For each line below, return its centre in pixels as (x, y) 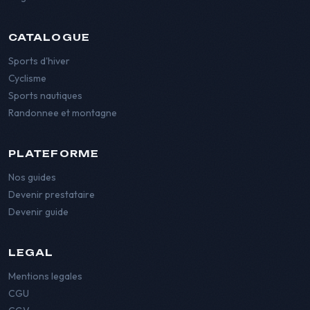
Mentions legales (45, 276)
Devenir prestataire (52, 195)
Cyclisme (27, 79)
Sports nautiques (45, 96)
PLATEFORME (54, 154)
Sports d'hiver (39, 61)
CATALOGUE (49, 37)
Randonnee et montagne (63, 113)
